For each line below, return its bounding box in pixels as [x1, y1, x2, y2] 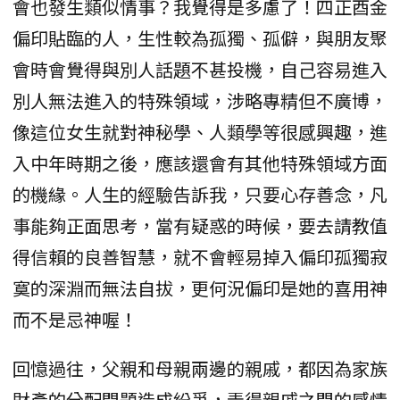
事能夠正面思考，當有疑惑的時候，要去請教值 [12, 212, 387, 239]
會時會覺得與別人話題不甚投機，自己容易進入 [12, 56, 387, 83]
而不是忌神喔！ [12, 306, 137, 333]
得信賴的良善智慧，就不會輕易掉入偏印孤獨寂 [12, 244, 387, 271]
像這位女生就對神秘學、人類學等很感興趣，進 [12, 119, 387, 146]
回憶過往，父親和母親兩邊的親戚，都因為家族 [12, 355, 387, 382]
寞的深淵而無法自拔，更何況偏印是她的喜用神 [12, 275, 387, 302]
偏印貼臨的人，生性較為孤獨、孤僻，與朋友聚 [12, 25, 387, 52]
